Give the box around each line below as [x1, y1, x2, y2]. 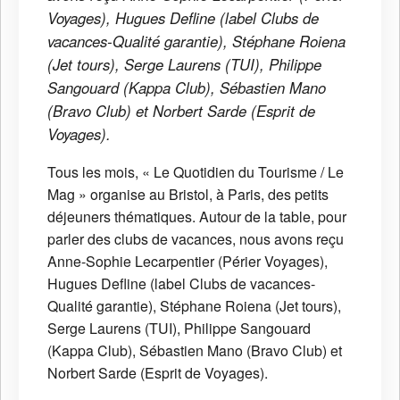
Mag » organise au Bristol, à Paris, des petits [47, 183, 329, 204]
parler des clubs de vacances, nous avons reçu [47, 228, 344, 249]
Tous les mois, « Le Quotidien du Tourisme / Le [47, 161, 344, 182]
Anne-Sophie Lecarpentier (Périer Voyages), [47, 250, 328, 271]
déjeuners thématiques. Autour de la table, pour [47, 205, 346, 227]
